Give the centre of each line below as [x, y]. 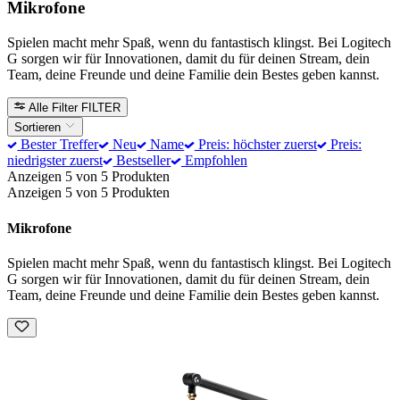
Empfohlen [214, 161]
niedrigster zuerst [55, 161]
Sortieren [39, 128]
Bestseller [142, 161]
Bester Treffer [58, 145]
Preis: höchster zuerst [255, 145]
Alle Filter [54, 107]
